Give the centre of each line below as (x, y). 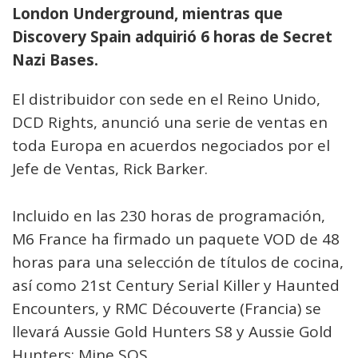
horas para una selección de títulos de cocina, (178, 262)
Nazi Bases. (55, 60)
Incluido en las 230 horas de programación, (169, 216)
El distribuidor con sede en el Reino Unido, (166, 99)
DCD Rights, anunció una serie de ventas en (170, 122)
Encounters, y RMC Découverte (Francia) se (167, 308)
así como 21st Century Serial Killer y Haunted (176, 285)
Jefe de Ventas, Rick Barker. (110, 169)
